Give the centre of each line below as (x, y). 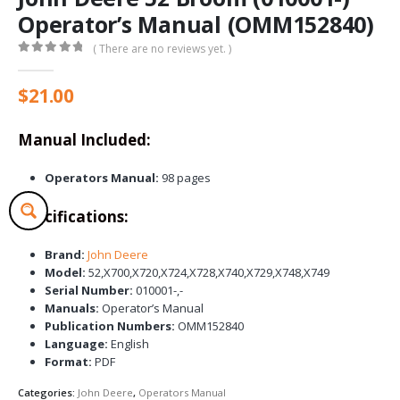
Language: (76, 344)
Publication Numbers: (109, 326)
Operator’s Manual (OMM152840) (196, 25)
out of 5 (48, 63)
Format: (68, 362)
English (128, 344)
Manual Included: (84, 139)
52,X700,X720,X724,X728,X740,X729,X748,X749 (207, 273)
